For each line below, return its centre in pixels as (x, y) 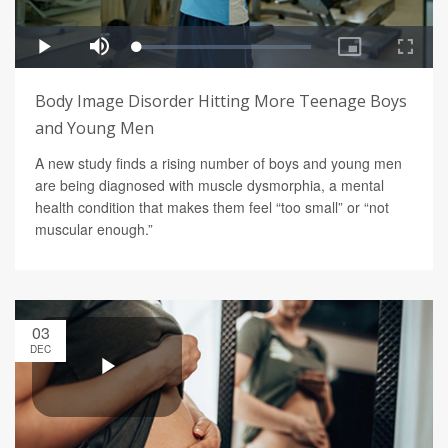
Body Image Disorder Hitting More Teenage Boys (221, 101)
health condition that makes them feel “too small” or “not (212, 207)
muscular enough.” (94, 229)
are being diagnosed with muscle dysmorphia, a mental (209, 185)
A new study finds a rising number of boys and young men (218, 163)
